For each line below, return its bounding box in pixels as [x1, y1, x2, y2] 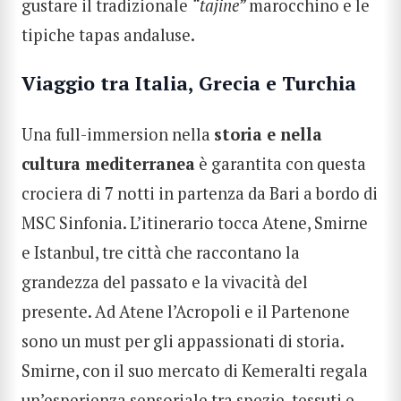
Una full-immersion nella [21, 123, 214, 145]
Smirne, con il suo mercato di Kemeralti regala [21, 359, 368, 381]
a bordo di [300, 182, 378, 204]
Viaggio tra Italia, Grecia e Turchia [21, 71, 356, 97]
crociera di [21, 182, 105, 204]
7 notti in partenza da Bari [105, 182, 300, 204]
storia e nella [214, 123, 322, 145]
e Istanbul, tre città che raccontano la [21, 241, 300, 263]
